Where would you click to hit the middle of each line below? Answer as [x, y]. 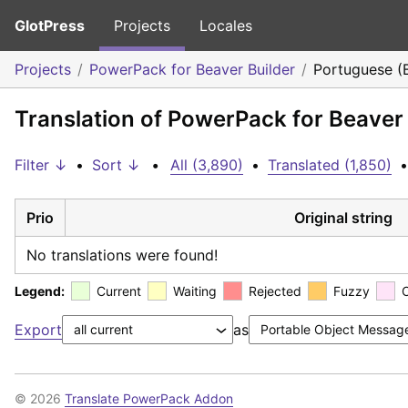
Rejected [275, 291]
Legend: [40, 291]
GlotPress [50, 25]
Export [38, 329]
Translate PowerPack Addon [149, 398]
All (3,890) [207, 165]
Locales [226, 25]
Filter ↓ [41, 165]
